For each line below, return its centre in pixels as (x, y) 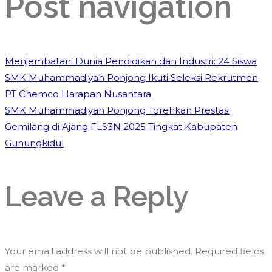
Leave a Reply (97, 197)
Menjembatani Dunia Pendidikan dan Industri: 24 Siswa (131, 61)
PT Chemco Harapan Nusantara (78, 94)
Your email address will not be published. (99, 251)
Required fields (229, 251)
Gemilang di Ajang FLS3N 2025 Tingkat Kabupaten (121, 127)
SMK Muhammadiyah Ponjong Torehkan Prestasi (117, 110)
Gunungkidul (34, 143)
